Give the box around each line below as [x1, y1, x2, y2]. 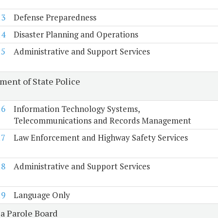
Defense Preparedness [13, 12, 96, 23]
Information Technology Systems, [13, 103, 140, 115]
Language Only [13, 189, 70, 201]
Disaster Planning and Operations [13, 29, 138, 40]
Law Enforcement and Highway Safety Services [13, 132, 188, 144]
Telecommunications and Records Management [13, 115, 191, 127]
